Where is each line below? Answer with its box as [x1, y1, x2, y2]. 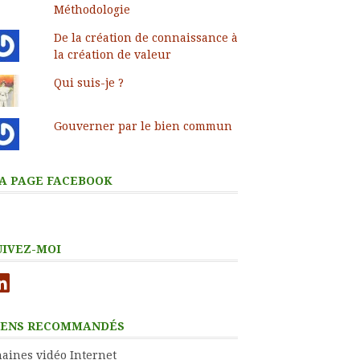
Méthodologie [53, 2, 130, 16]
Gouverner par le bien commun [53, 119, 232, 133]
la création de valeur [53, 47, 171, 61]
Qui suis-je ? [53, 76, 124, 89]
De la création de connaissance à [53, 31, 238, 44]
